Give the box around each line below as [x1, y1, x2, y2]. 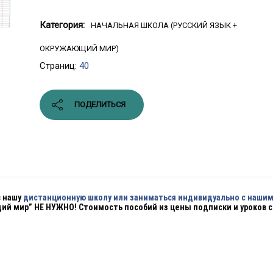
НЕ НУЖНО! [34, 202, 77, 213]
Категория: [40, 19, 85, 30]
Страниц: [40, 60, 79, 71]
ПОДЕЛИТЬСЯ [74, 100, 126, 109]
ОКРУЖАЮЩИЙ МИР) [40, 44, 119, 53]
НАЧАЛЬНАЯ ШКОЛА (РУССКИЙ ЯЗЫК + [91, 21, 237, 30]
